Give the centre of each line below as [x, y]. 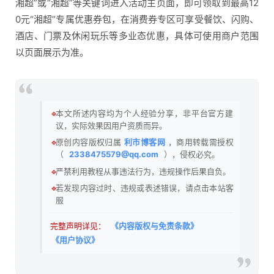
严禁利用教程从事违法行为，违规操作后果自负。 [143, 171]
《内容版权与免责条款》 [154, 226]
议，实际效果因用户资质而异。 [111, 125]
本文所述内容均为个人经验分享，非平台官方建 [145, 113]
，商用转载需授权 [201, 142]
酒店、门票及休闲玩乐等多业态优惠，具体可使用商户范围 [137, 35]
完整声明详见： [78, 226]
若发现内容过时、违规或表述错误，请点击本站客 [145, 188]
